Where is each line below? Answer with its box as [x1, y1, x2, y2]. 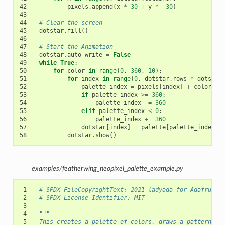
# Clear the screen [39, 19, 102, 27]
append [91, 3, 113, 11]
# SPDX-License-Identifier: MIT [39, 194, 145, 202]
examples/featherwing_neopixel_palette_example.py [32, 165, 183, 172]
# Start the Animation [39, 43, 113, 51]
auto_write [67, 51, 102, 59]
